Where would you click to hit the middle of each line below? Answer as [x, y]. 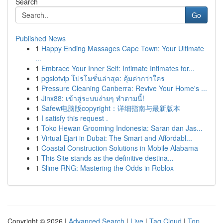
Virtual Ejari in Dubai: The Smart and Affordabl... [117, 138]
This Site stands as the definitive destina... [108, 158]
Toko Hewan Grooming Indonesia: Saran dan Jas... [122, 128]
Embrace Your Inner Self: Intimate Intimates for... [118, 68]
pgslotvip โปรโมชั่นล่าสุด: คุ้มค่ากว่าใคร [103, 78]
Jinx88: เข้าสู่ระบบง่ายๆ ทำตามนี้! [93, 98]
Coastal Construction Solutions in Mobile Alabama [120, 148]
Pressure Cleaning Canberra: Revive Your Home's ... [124, 88]
